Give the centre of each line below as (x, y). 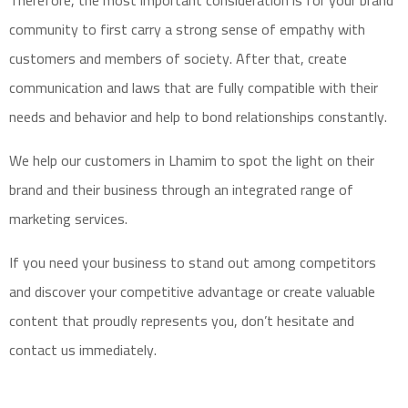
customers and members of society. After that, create (178, 58)
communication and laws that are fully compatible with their (194, 87)
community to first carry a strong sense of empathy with (187, 29)
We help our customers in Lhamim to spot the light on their (192, 160)
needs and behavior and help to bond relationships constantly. (198, 117)
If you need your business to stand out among (154, 262)
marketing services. (68, 219)
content (34, 321)
